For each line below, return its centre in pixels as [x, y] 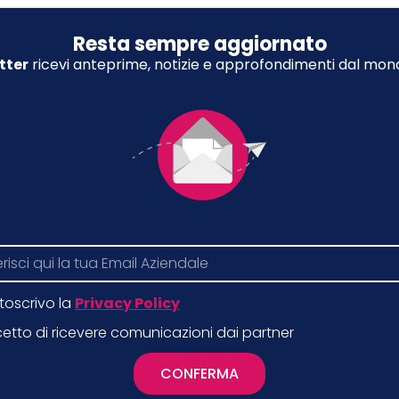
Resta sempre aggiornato [199, 45]
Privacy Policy [127, 303]
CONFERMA [199, 373]
